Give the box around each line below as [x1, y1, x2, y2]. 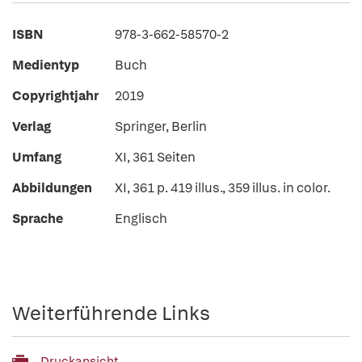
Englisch [115, 210, 167, 227]
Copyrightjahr [12, 87, 99, 104]
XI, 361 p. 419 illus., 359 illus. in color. [115, 179, 330, 196]
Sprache [12, 210, 63, 227]
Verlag [12, 118, 51, 135]
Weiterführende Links [12, 301, 210, 326]
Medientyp [12, 57, 79, 74]
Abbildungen [12, 179, 92, 196]
